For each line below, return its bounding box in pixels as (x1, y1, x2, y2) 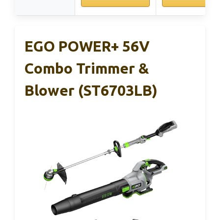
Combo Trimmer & (25, 60, 149, 77)
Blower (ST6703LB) (25, 82, 158, 99)
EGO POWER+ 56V (25, 38, 150, 55)
